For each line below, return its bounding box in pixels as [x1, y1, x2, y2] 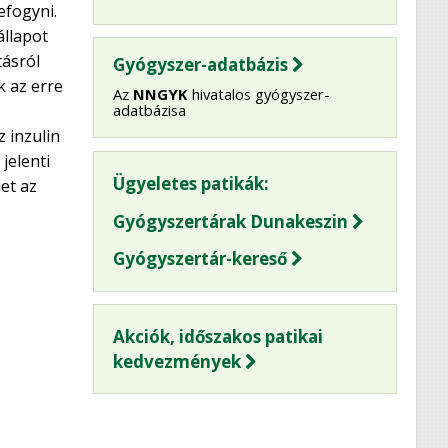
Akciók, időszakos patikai [112, 325, 323, 349]
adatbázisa [112, 100, 186, 121]
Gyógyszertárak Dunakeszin [112, 209, 348, 233]
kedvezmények [112, 350, 241, 374]
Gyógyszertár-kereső [112, 247, 287, 271]
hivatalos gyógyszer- [187, 84, 330, 105]
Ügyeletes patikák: [112, 172, 269, 196]
